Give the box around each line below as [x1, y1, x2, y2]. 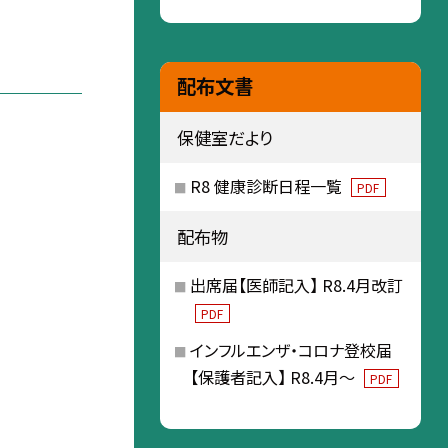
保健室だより [176, 124, 273, 150]
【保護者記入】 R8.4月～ [189, 365, 359, 390]
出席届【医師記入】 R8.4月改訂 [189, 273, 403, 298]
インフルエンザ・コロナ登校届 [189, 338, 392, 363]
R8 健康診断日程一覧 [189, 174, 346, 199]
